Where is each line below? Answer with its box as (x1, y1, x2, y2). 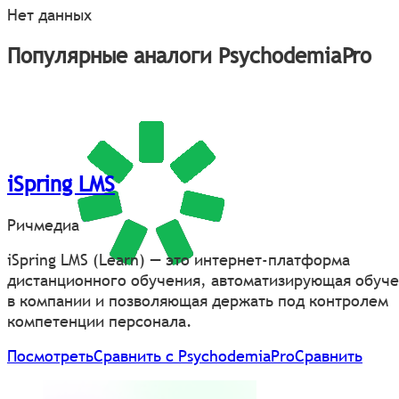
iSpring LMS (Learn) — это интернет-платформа (7, 248, 350, 270)
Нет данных (7, 4, 92, 26)
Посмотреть (7, 345, 94, 366)
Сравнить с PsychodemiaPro (94, 345, 295, 366)
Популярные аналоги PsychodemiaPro (7, 43, 371, 69)
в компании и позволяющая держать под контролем (7, 289, 388, 311)
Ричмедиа (7, 214, 79, 235)
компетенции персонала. (7, 310, 192, 331)
